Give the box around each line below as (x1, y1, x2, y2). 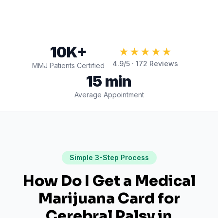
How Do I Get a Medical (22, 172, 196, 190)
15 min (86, 73, 132, 90)
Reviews (147, 59, 178, 68)
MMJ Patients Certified (32, 61, 105, 70)
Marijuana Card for (38, 189, 180, 208)
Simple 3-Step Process (69, 153, 149, 162)
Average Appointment (74, 91, 144, 99)
